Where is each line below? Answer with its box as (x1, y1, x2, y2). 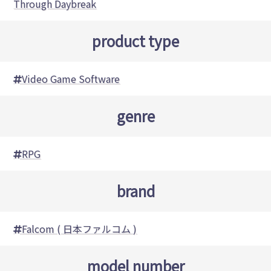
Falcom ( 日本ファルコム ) (22, 221, 137, 237)
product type (92, 30, 179, 52)
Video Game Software (22, 71, 120, 87)
